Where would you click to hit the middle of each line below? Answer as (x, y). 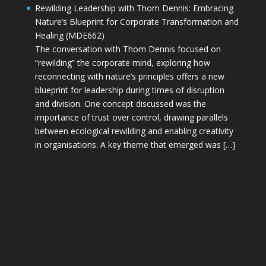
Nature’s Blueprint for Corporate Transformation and (137, 21)
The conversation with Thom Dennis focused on (128, 49)
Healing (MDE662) (69, 35)
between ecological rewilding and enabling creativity (134, 131)
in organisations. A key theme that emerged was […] (135, 144)
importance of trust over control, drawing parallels (131, 117)
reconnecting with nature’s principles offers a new (129, 76)
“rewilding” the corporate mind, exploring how (122, 62)
